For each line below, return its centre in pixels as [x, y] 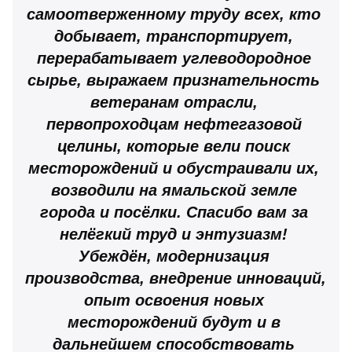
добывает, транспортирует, [174, 36]
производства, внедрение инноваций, [176, 278]
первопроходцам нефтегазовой [174, 124]
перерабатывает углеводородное [174, 58]
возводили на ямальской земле [174, 190]
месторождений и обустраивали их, [174, 168]
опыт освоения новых [174, 300]
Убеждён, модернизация [174, 256]
